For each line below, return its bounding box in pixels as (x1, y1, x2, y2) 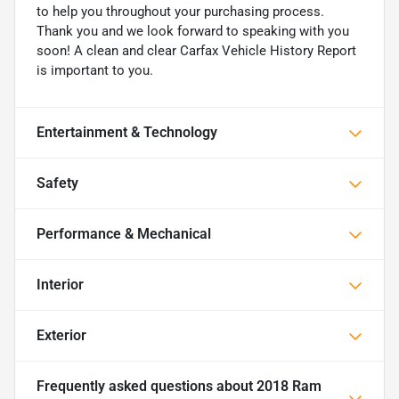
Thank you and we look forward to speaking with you (37, 23, 349, 40)
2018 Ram (256, 378, 322, 395)
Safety (37, 175, 78, 192)
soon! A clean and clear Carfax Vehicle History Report (37, 43, 356, 60)
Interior (37, 276, 84, 294)
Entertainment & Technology (37, 124, 217, 142)
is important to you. (37, 62, 153, 79)
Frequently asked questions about (37, 378, 256, 395)
